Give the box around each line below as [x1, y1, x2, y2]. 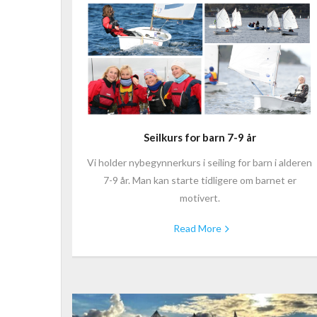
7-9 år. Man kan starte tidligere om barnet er [103, 173, 296, 186]
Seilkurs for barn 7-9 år [143, 130, 256, 144]
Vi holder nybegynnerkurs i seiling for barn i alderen [87, 156, 313, 168]
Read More [173, 221, 222, 234]
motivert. [179, 191, 220, 204]
